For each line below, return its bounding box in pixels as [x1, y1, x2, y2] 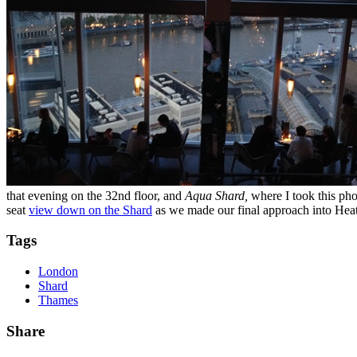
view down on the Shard [29, 202, 152, 217]
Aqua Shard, [185, 188, 251, 202]
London [38, 265, 78, 279]
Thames [38, 293, 78, 308]
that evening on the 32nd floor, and [6, 188, 185, 202]
